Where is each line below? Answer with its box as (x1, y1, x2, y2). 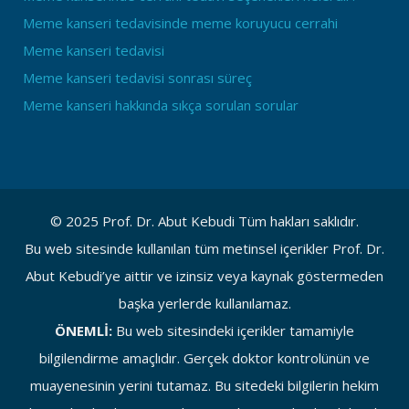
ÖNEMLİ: (55, 321, 112, 340)
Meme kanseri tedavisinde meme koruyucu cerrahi (23, 14, 338, 32)
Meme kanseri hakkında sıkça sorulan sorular (23, 96, 299, 114)
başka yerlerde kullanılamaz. (118, 294, 291, 312)
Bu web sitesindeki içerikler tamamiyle (112, 321, 354, 340)
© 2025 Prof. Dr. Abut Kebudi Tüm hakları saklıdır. (50, 212, 359, 230)
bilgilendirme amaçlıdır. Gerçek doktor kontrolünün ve (39, 349, 370, 367)
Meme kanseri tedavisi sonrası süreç (23, 68, 252, 87)
